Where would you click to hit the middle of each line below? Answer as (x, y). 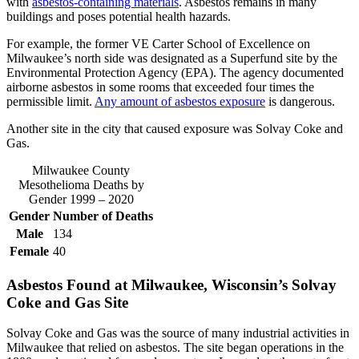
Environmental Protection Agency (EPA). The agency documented (175, 72)
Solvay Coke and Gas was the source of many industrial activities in (178, 333)
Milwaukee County (81, 170)
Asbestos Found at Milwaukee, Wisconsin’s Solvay (171, 284)
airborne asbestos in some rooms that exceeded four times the (160, 87)
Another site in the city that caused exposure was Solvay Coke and (175, 128)
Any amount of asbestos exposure (180, 101)
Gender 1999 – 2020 (81, 199)
